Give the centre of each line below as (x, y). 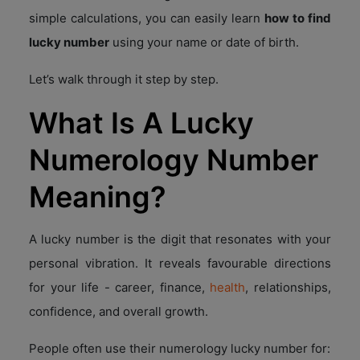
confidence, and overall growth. (119, 311)
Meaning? (98, 196)
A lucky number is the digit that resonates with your (180, 239)
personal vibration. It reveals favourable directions (180, 263)
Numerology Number (174, 160)
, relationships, (288, 287)
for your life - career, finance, (120, 287)
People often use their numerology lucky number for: (180, 348)
